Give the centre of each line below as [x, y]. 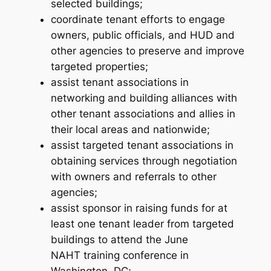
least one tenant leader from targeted [142, 224]
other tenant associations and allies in [143, 114]
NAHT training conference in [119, 256]
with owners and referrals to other [133, 177]
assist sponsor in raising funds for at [139, 208]
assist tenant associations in [119, 83]
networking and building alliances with [144, 98]
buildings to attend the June [119, 240]
